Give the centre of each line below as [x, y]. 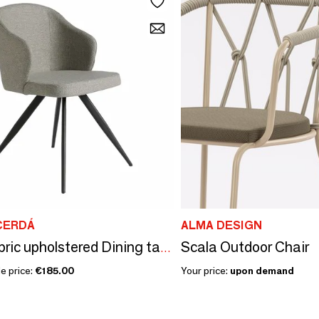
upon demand [262, 270]
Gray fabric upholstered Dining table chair [165, 248]
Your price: [205, 270]
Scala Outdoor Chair [245, 247]
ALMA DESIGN [221, 225]
